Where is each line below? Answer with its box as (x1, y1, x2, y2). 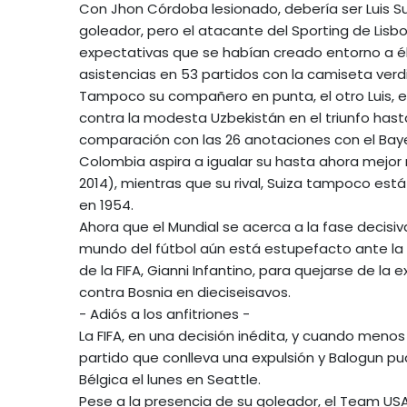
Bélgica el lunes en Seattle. (79, 369, 261, 389)
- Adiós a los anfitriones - (79, 303, 250, 323)
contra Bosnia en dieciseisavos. (79, 282, 291, 302)
